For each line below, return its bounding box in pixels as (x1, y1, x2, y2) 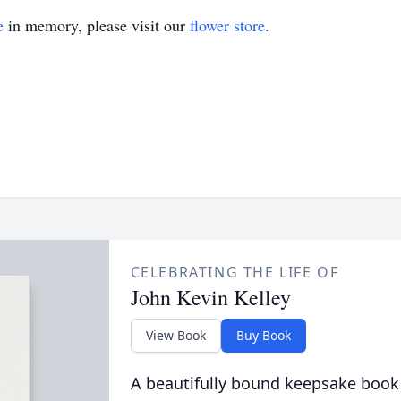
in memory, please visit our (4, 14, 190, 36)
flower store (190, 14, 265, 36)
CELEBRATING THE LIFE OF (130, 262, 339, 282)
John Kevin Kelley (130, 283, 291, 311)
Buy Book (235, 327, 291, 344)
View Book (145, 327, 206, 344)
